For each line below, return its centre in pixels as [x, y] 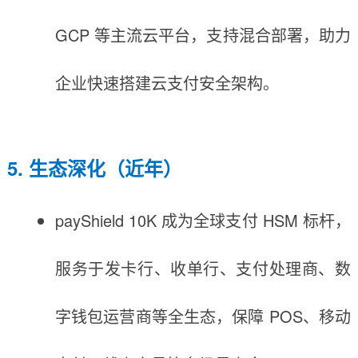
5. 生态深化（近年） [94, 167]
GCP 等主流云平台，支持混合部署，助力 [203, 34]
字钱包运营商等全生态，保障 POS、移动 [203, 316]
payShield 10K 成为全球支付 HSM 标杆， [203, 220]
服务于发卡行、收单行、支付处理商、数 [203, 268]
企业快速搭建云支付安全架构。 [167, 82]
